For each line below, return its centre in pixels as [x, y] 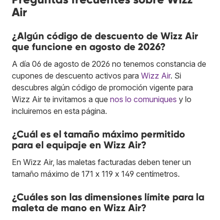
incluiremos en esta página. [59, 111]
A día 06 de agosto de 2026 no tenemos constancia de [109, 64]
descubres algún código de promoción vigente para [102, 87]
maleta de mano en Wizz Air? [79, 207]
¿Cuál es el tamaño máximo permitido [98, 134]
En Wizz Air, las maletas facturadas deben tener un [101, 162]
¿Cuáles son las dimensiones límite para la [108, 197]
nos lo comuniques [143, 99]
